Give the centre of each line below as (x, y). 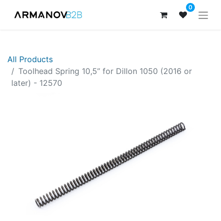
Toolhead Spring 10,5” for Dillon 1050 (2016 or (105, 71)
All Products (30, 59)
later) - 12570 (37, 83)
